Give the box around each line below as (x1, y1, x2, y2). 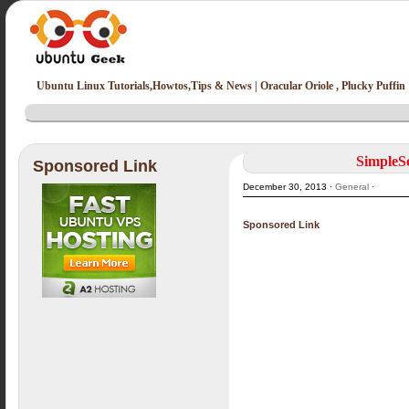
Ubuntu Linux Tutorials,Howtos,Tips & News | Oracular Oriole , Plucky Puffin (37, 79, 406, 92)
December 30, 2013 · (243, 182, 336, 192)
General (335, 182, 370, 192)
